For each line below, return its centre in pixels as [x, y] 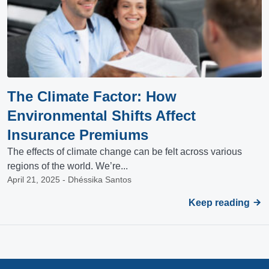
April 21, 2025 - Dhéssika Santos [69, 180]
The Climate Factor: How [92, 96]
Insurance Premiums [78, 135]
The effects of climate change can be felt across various [125, 152]
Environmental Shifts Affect [101, 116]
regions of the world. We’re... [68, 166]
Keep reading [220, 203]
